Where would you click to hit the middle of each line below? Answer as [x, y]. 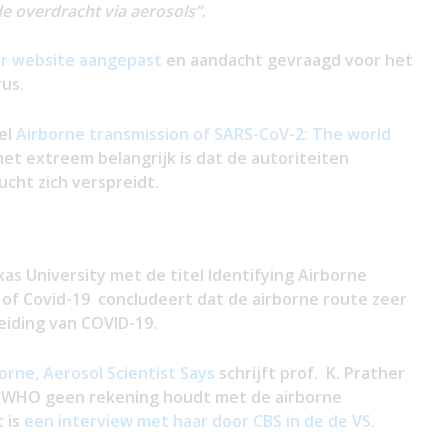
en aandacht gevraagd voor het [287, 60]
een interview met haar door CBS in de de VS [197, 420]
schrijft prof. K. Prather [309, 372]
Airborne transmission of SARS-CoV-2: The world [203, 133]
